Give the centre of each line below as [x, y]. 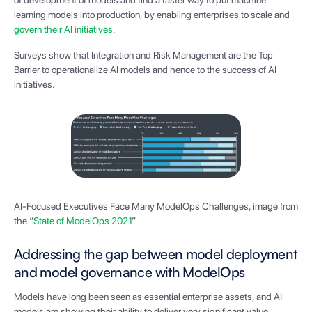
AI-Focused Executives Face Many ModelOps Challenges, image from [156, 206]
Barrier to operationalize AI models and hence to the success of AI [145, 70]
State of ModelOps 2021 [83, 221]
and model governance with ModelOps [130, 272]
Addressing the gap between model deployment [156, 254]
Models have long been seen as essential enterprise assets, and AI [148, 297]
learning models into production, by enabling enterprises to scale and [152, 15]
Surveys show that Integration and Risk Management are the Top [143, 55]
